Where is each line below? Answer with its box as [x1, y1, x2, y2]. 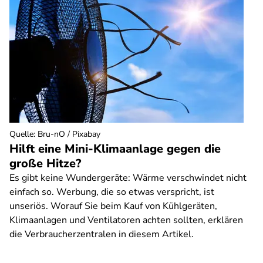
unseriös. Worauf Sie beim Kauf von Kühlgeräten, [9, 200, 217, 213]
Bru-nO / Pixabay [38, 129, 100, 140]
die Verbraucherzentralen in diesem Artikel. [9, 228, 194, 241]
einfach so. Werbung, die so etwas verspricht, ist [9, 186, 214, 198]
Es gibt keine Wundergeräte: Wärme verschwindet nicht [9, 171, 247, 184]
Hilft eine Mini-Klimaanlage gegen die [9, 141, 221, 157]
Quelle [9, 129, 33, 140]
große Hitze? [9, 156, 81, 171]
